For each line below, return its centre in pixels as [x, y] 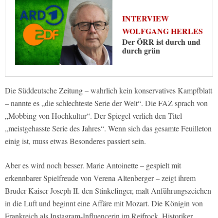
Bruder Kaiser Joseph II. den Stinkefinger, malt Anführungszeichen [108, 191]
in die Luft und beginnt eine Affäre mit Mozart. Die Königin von [104, 203]
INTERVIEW [145, 18]
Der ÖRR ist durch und [161, 42]
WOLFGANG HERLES [163, 31]
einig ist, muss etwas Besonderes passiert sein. [75, 141]
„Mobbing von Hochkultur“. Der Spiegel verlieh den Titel [93, 116]
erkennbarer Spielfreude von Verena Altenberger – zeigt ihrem [100, 178]
